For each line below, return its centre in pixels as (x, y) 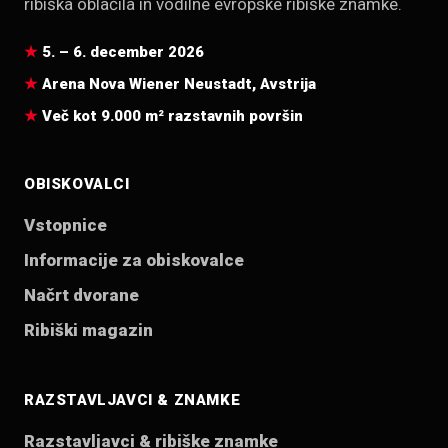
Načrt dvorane (81, 295)
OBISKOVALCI (77, 184)
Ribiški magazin (88, 330)
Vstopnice (65, 225)
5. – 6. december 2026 (123, 52)
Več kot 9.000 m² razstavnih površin (172, 116)
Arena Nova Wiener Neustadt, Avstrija (179, 84)
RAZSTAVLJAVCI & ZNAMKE (132, 400)
